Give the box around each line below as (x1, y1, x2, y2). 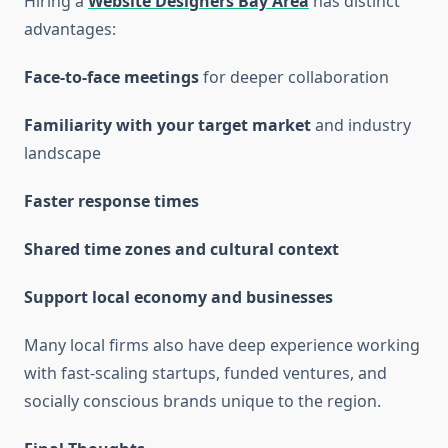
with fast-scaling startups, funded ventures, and (24, 362, 387, 385)
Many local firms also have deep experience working (24, 334, 420, 357)
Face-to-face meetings (24, 66, 199, 89)
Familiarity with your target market (24, 114, 311, 137)
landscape (24, 142, 101, 165)
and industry (311, 114, 411, 137)
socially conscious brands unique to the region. (24, 390, 381, 413)
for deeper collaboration (199, 66, 389, 89)
